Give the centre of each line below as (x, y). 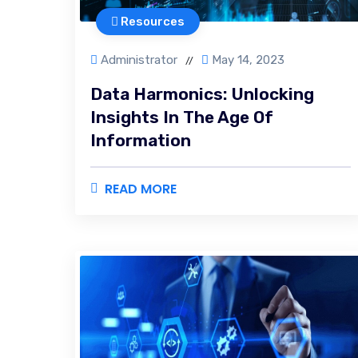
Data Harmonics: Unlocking (202, 94)
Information (141, 140)
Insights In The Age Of (182, 117)
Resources (151, 22)
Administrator (139, 60)
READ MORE (141, 189)
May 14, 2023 (248, 60)
